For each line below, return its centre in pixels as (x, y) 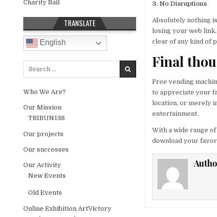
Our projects (44, 134)
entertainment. (176, 114)
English (52, 43)
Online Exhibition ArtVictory (68, 208)
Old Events (45, 192)
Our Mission (43, 107)
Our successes (46, 149)
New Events (47, 175)
